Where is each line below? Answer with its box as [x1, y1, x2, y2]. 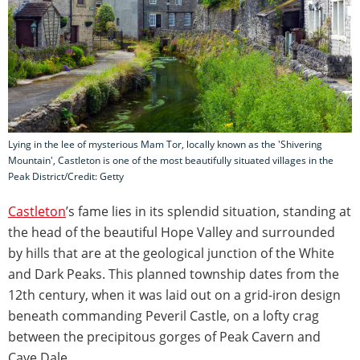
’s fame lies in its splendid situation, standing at [66, 202, 351, 221]
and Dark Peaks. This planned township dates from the [8, 265, 339, 284]
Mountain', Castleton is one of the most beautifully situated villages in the [8, 153, 333, 168]
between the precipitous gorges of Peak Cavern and [8, 328, 321, 346]
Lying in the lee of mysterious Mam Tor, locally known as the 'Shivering [8, 137, 322, 152]
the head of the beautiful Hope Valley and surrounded [8, 223, 335, 242]
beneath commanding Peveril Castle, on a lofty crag [8, 307, 319, 325]
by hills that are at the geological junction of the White [8, 244, 334, 263]
